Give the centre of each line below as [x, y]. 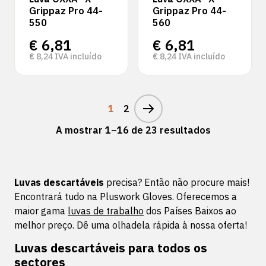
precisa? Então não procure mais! [177, 182]
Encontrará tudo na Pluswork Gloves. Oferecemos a [126, 197]
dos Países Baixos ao [190, 211]
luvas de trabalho [106, 211]
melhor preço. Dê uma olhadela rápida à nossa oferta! [131, 225]
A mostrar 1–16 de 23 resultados [133, 130]
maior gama [41, 211]
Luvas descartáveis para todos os [111, 248]
